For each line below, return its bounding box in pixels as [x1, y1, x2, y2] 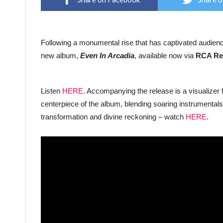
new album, [41, 51, 78, 60]
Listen [41, 87, 62, 96]
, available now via [134, 51, 196, 60]
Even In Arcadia [80, 51, 134, 60]
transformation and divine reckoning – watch [41, 112, 186, 121]
